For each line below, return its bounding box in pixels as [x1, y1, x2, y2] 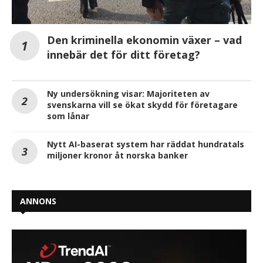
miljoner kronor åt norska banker [47, 149, 188, 161]
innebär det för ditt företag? [47, 47, 200, 62]
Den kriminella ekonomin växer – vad [47, 32, 242, 47]
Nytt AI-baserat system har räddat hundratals [47, 138, 244, 150]
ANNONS [20, 195, 56, 207]
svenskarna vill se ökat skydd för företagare [47, 99, 238, 110]
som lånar [47, 110, 89, 122]
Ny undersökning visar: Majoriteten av [47, 87, 210, 99]
